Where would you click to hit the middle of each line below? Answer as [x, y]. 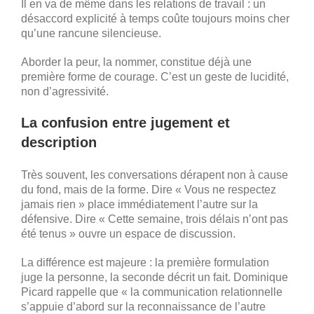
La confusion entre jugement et [125, 122]
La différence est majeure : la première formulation [145, 262]
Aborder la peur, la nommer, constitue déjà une [136, 62]
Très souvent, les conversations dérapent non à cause [155, 175]
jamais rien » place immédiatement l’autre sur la [139, 204]
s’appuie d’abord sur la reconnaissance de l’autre [143, 306]
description [59, 142]
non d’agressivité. [65, 91]
